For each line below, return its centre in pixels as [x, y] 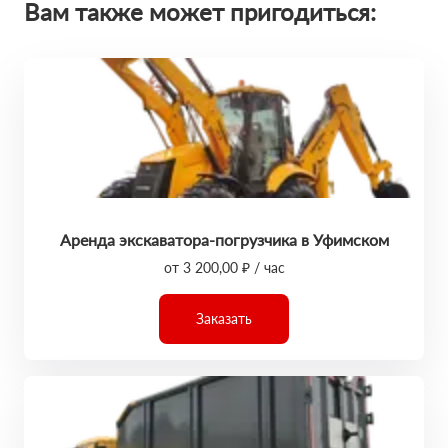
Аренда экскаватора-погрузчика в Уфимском [224, 239]
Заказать [224, 318]
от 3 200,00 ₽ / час [224, 267]
